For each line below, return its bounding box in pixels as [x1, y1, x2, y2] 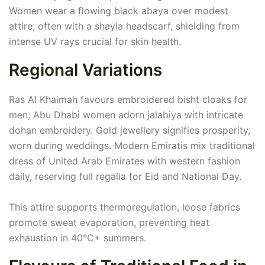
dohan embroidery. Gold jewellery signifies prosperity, [9, 124, 250, 137]
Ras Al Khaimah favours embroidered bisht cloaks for [9, 93, 247, 106]
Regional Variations [9, 60, 162, 80]
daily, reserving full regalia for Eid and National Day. [9, 170, 241, 183]
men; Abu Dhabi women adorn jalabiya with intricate [9, 109, 243, 121]
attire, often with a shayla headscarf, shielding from [9, 20, 240, 33]
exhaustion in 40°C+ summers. [9, 232, 146, 244]
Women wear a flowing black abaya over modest [9, 5, 228, 17]
